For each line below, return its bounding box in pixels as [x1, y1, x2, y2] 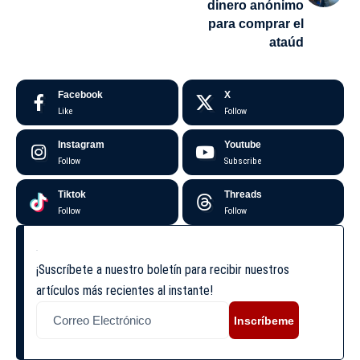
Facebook [58, 89, 103, 101]
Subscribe [223, 156, 261, 167]
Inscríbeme [234, 313, 294, 327]
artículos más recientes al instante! [36, 283, 213, 299]
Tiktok [58, 189, 86, 201]
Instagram [58, 139, 104, 151]
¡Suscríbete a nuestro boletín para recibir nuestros [36, 262, 289, 278]
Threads [223, 189, 262, 201]
